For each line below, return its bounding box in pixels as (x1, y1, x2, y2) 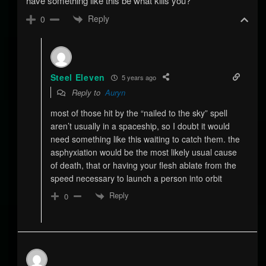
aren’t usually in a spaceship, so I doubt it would (50, 120, 230, 132)
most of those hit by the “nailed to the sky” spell (50, 107, 227, 119)
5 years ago (119, 72, 156, 82)
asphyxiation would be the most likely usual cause (50, 146, 237, 159)
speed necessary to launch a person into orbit (50, 172, 222, 185)
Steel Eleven (50, 71, 105, 84)
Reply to (69, 87, 105, 99)
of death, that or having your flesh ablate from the (50, 159, 236, 172)
